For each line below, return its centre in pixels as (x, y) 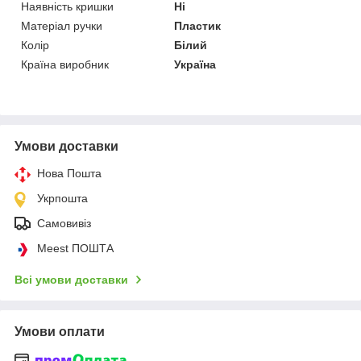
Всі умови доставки (71, 279)
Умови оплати (60, 331)
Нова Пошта (69, 173)
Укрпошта (62, 198)
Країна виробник (65, 64)
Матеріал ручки (62, 25)
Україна (195, 64)
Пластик (198, 25)
